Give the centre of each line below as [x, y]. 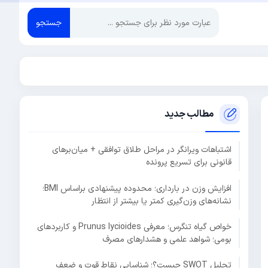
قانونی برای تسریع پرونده [189, 163]
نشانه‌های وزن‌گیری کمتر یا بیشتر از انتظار [162, 201]
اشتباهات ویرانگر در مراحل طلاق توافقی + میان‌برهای [142, 150]
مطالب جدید [189, 115]
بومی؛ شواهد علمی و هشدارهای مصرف [167, 240]
